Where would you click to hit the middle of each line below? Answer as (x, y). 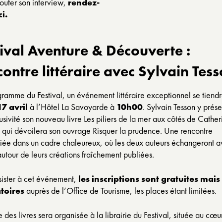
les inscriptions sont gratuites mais (149, 179)
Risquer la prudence (126, 131)
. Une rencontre (186, 131)
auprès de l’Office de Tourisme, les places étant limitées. (120, 191)
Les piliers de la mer (117, 119)
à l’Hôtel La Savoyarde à (72, 107)
